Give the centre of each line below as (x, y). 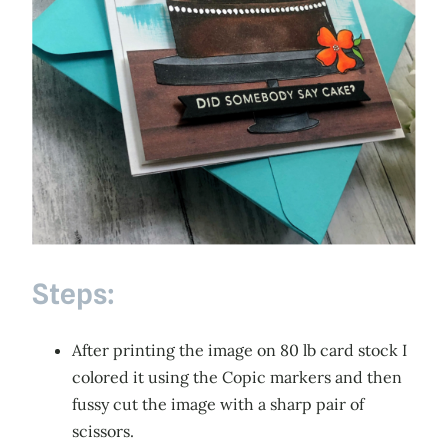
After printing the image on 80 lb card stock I (239, 349)
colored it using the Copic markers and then (237, 376)
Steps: (73, 294)
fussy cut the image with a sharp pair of (218, 403)
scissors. (103, 430)
